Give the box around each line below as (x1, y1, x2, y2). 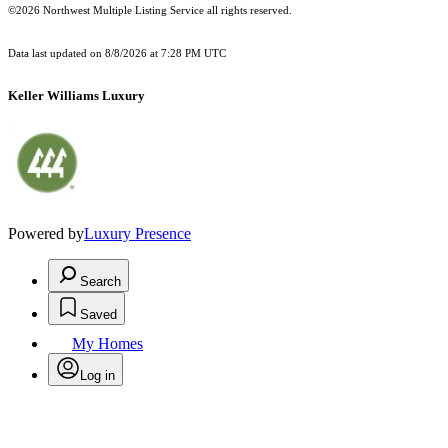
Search (80, 274, 121, 290)
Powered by (8, 225, 84, 243)
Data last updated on (8, 48, 105, 60)
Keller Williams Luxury (8, 88, 145, 104)
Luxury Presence (84, 225, 191, 243)
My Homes (72, 335, 143, 353)
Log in (80, 368, 115, 384)
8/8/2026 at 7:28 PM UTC (105, 48, 229, 60)
